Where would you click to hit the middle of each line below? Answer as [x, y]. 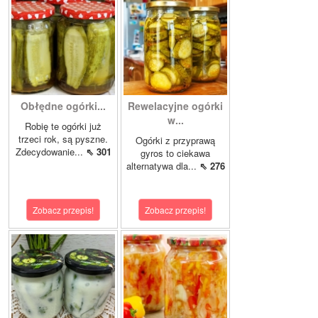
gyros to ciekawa [175, 153]
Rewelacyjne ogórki [175, 106]
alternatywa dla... [163, 166]
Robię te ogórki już [63, 126]
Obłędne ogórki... [63, 106]
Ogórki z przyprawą [175, 141]
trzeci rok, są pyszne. [63, 139]
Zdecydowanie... [50, 152]
